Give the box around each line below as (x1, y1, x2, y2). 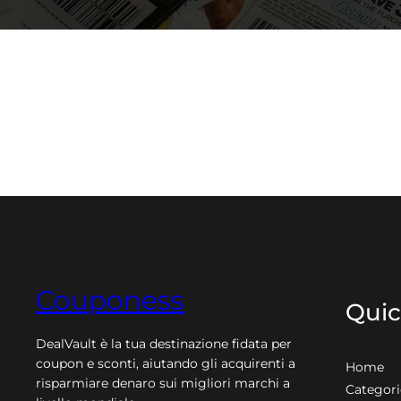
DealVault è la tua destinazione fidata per (36, 336, 293, 353)
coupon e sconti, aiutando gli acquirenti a (36, 355, 296, 372)
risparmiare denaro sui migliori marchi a (36, 375, 291, 392)
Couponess (36, 284, 185, 318)
